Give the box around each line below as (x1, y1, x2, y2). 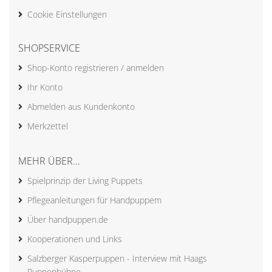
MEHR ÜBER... (18, 154, 80, 168)
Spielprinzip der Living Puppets (27, 174, 143, 186)
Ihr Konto (27, 81, 63, 93)
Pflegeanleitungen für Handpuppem (27, 194, 161, 206)
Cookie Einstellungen (27, 8, 107, 20)
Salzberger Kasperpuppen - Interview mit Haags (27, 252, 207, 264)
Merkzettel (27, 120, 68, 132)
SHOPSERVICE (18, 41, 80, 55)
